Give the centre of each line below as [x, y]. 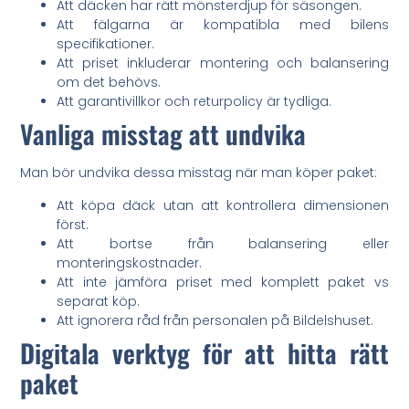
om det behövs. [109, 83]
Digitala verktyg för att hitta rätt [204, 352]
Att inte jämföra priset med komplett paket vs [223, 282]
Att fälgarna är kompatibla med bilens [223, 25]
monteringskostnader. [130, 262]
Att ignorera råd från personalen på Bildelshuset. [215, 320]
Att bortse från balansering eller [223, 243]
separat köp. [99, 301]
